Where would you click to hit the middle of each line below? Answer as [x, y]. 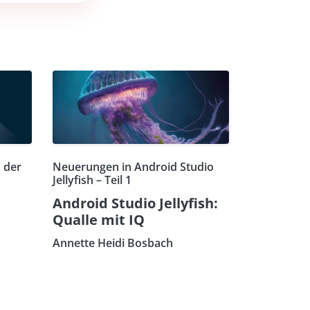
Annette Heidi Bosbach [113, 243]
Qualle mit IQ [99, 219]
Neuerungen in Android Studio [133, 166]
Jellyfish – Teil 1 [92, 180]
